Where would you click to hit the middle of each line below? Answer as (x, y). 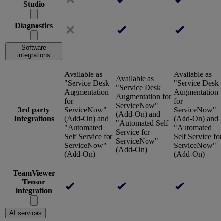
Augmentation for (144, 97)
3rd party (34, 110)
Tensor (34, 182)
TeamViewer (34, 173)
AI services (26, 213)
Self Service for (88, 137)
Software (34, 48)
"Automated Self (142, 123)
